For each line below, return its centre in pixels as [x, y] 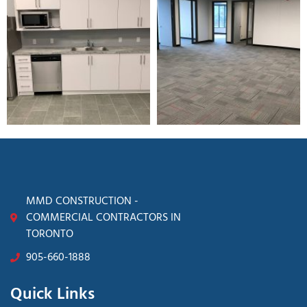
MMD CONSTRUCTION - [82, 202]
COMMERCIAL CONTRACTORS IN [103, 218]
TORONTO [49, 235]
